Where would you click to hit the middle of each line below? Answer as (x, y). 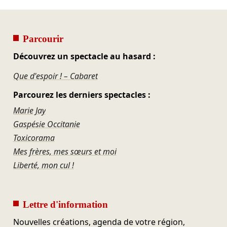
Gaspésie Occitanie (46, 124)
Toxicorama (34, 138)
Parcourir (43, 39)
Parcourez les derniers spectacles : (82, 94)
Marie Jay (29, 111)
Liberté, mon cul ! (43, 165)
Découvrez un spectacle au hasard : (84, 56)
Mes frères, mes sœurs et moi (65, 152)
